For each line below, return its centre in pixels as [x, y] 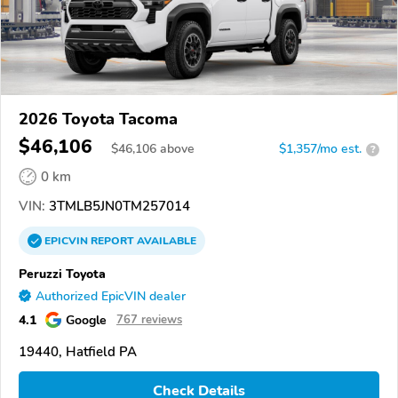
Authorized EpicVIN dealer [111, 297]
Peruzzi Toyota [62, 274]
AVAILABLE [165, 241]
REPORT [112, 241]
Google [86, 320]
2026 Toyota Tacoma [98, 119]
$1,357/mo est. [320, 149]
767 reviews [149, 320]
